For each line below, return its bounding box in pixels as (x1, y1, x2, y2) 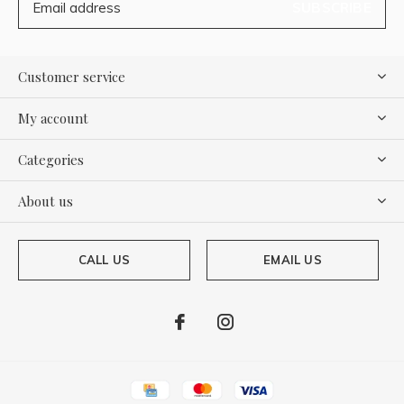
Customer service (18, 67, 125, 86)
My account (18, 108, 88, 127)
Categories (18, 150, 84, 169)
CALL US (78, 252, 131, 267)
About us (18, 191, 73, 210)
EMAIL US (263, 252, 322, 267)
